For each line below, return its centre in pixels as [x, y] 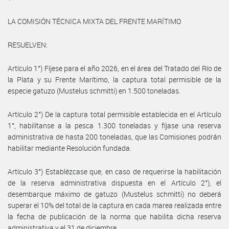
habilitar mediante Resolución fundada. [70, 148]
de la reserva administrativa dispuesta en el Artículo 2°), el [114, 182]
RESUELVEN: [28, 44]
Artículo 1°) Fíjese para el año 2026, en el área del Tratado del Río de [114, 68]
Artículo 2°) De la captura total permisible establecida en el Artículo [114, 114]
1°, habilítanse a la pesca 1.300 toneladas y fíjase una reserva [114, 125]
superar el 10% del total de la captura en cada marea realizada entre [114, 205]
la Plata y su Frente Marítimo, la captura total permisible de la [114, 79]
